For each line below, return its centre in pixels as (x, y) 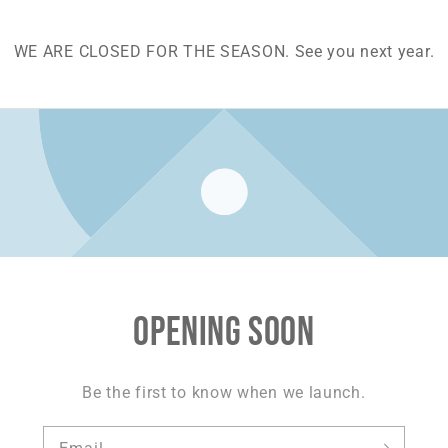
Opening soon (224, 332)
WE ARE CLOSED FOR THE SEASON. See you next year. (224, 51)
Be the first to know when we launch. (224, 392)
